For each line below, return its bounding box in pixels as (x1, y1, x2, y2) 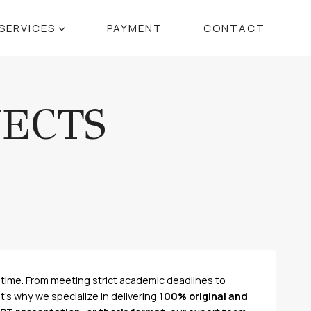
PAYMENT (106, 20, 162, 35)
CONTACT (203, 20, 265, 35)
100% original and (159, 289, 248, 303)
